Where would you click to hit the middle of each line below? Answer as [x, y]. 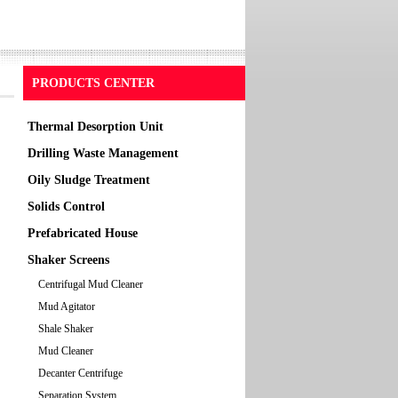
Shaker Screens [68, 260]
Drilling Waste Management [103, 153]
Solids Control [66, 207]
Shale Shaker [66, 329]
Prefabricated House [83, 233]
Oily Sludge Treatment [89, 180]
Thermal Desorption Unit [96, 127]
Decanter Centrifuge [80, 373]
